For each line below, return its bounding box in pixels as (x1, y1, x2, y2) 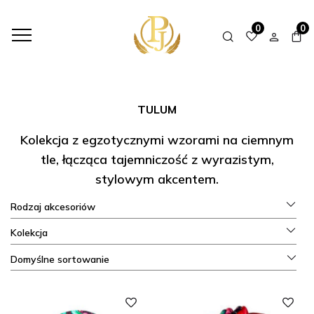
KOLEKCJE (111, 10, 147, 19)
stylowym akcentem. (95, 171, 219, 187)
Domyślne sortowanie (11, 253, 109, 266)
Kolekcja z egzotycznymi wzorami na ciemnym (20, 132, 294, 148)
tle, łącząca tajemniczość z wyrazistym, (40, 151, 274, 168)
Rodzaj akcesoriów (11, 200, 95, 213)
